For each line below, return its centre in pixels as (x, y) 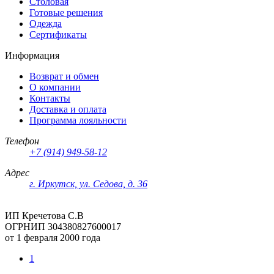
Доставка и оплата (68, 109)
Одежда (46, 24)
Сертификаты (58, 35)
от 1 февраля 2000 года (53, 238)
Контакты (50, 98)
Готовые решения (66, 13)
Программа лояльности (78, 120)
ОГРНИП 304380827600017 (63, 227)
